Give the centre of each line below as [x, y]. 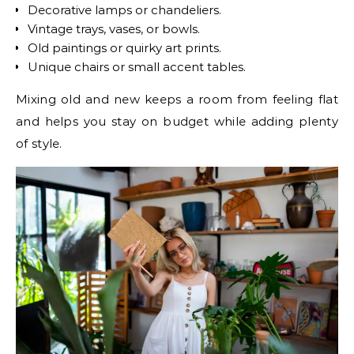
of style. [39, 143]
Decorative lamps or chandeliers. [124, 9]
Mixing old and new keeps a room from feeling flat [177, 99]
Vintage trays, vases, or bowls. [114, 28]
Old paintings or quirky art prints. [124, 47]
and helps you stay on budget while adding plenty [177, 121]
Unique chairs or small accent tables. [137, 66]
